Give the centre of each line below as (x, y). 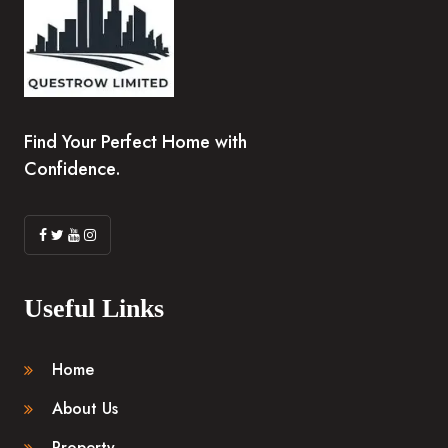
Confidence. (72, 169)
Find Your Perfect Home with (135, 142)
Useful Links (94, 309)
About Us (85, 409)
